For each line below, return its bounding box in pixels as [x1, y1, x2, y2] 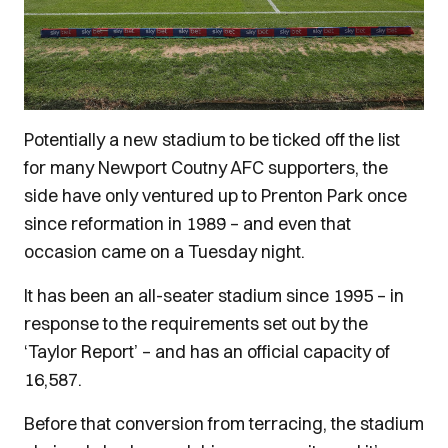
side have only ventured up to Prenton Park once [24, 184, 407, 207]
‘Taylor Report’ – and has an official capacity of [24, 340, 390, 363]
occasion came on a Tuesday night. [24, 240, 305, 263]
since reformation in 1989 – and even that [24, 212, 351, 235]
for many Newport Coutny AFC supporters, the [24, 156, 388, 179]
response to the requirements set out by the [24, 312, 368, 335]
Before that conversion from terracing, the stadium [24, 412, 424, 435]
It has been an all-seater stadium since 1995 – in [24, 284, 404, 307]
